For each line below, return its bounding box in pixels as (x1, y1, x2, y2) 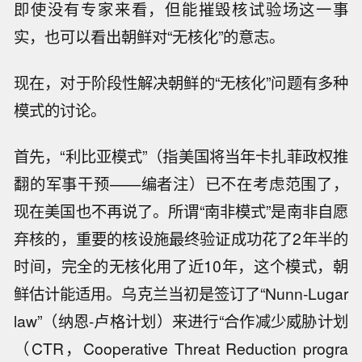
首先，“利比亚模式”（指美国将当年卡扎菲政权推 (14, 144, 348, 167)
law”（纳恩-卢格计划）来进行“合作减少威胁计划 (14, 309, 348, 332)
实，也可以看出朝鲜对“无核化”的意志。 (14, 25, 285, 48)
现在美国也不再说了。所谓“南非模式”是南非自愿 (14, 199, 348, 222)
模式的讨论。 (14, 99, 107, 121)
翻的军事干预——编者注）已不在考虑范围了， (14, 171, 348, 195)
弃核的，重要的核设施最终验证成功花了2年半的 (14, 226, 348, 250)
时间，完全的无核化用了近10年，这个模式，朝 (14, 254, 348, 277)
